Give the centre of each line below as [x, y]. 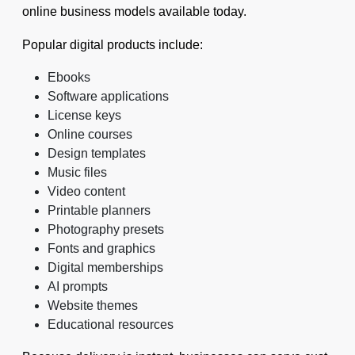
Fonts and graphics [101, 248]
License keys [84, 115]
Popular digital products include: [113, 45]
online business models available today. [134, 11]
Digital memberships [105, 267]
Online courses [90, 134]
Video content [86, 191]
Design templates [97, 153]
